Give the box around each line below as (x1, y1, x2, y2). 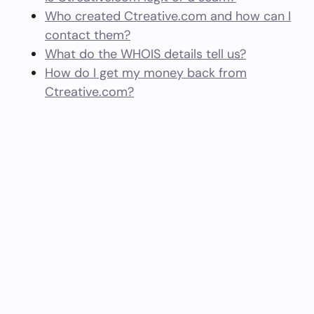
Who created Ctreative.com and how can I (45, 8, 291, 25)
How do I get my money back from (45, 64, 247, 81)
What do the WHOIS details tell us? (45, 46, 246, 62)
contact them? (45, 27, 130, 43)
